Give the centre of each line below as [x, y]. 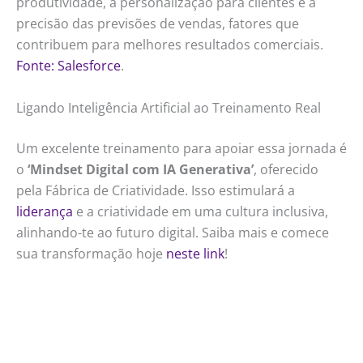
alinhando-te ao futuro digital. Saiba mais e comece [173, 232]
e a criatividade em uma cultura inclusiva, [201, 211]
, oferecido [286, 169]
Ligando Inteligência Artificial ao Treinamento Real [169, 107]
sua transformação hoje [91, 253]
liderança [45, 211]
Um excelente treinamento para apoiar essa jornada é [181, 148]
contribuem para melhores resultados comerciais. [170, 45]
